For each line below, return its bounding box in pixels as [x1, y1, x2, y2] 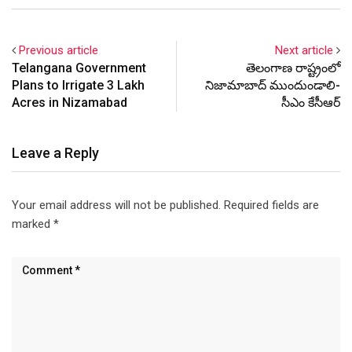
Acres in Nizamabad [12, 94, 127, 110]
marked [12, 216, 53, 231]
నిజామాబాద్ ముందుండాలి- [205, 77, 340, 93]
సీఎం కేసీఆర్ [281, 94, 340, 110]
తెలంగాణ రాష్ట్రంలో [246, 60, 340, 75]
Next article [275, 42, 333, 57]
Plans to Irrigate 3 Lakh [12, 77, 145, 93]
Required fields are [224, 197, 319, 212]
